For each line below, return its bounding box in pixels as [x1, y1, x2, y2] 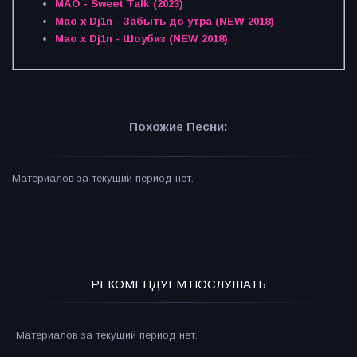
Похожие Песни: [129, 119, 228, 133]
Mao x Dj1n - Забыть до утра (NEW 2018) [54, 15, 274, 28]
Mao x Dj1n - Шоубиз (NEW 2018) [54, 33, 228, 45]
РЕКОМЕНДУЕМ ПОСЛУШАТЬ [91, 277, 266, 292]
